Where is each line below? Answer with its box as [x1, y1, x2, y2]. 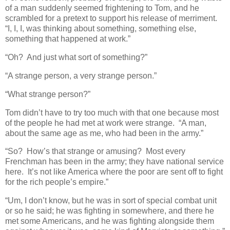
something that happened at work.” [5, 34, 130, 44]
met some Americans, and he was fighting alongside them [5, 217, 214, 226]
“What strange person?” [5, 89, 90, 99]
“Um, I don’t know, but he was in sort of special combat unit [5, 196, 217, 205]
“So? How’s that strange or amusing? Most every [5, 147, 185, 156]
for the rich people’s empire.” [5, 178, 108, 187]
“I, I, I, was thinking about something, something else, [5, 24, 196, 33]
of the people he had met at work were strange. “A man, [5, 118, 206, 127]
